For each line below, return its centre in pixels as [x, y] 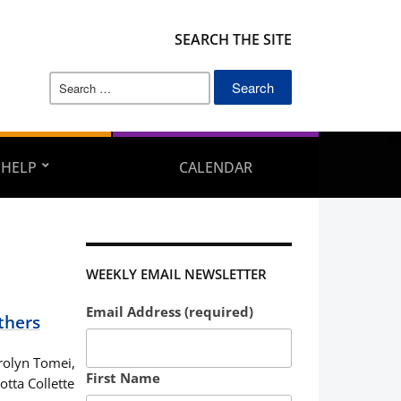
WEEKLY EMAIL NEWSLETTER [176, 274]
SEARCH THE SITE [233, 39]
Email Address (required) [170, 311]
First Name [123, 378]
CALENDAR [215, 167]
